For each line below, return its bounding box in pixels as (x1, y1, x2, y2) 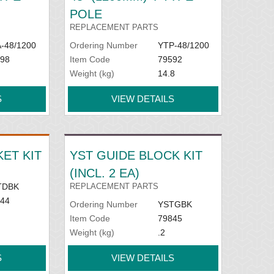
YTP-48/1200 (157, 40, 209, 50)
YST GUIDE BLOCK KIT (70, 148, 203, 162)
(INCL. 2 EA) (70, 166, 140, 180)
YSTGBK (157, 199, 192, 209)
